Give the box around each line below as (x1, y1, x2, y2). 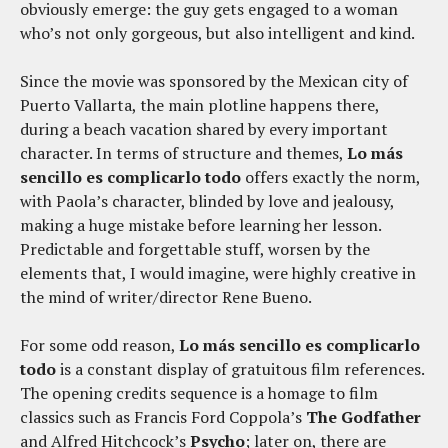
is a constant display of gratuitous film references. (56, 358, 424, 381)
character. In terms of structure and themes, (20, 142, 347, 165)
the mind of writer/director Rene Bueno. (20, 286, 312, 309)
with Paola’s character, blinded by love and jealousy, (20, 190, 394, 213)
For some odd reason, (20, 334, 179, 357)
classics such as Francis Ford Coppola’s (20, 406, 306, 429)
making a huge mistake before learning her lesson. (20, 214, 381, 237)
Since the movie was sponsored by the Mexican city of (20, 70, 408, 93)
